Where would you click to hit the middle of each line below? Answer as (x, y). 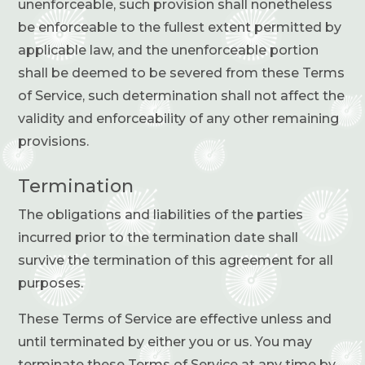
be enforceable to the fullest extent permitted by (180, 27)
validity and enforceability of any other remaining (179, 118)
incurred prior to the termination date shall (158, 237)
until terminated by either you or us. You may (165, 341)
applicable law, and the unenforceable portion (169, 50)
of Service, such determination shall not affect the (182, 95)
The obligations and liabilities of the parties (161, 214)
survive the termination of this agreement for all (176, 260)
